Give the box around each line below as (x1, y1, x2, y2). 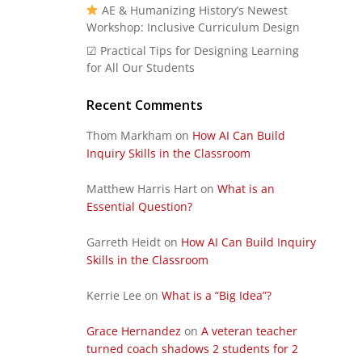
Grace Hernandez (86, 322, 181, 339)
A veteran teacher (200, 322, 297, 339)
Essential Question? (86, 198, 192, 214)
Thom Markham (86, 127, 172, 143)
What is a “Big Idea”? (161, 287, 271, 303)
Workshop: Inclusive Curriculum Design (86, 19, 300, 35)
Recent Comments (86, 95, 203, 114)
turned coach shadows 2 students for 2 (86, 340, 298, 356)
